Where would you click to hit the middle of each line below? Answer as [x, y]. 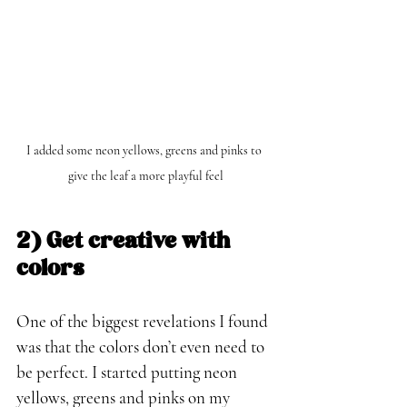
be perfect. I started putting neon [129, 372]
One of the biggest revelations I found [144, 322]
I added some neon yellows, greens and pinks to [145, 151]
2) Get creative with [126, 243]
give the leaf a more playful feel [145, 176]
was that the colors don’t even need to [142, 347]
